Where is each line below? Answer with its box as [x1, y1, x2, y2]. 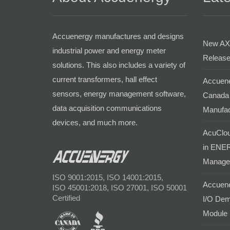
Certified [52, 193, 80, 202]
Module [202, 208, 227, 218]
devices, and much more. [52, 118, 138, 127]
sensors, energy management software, [52, 89, 186, 98]
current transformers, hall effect [52, 74, 157, 84]
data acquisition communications [52, 103, 162, 112]
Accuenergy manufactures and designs [52, 31, 184, 41]
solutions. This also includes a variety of [52, 60, 185, 69]
